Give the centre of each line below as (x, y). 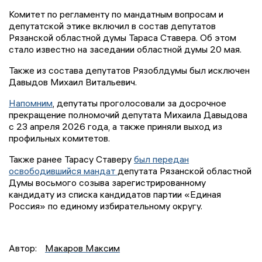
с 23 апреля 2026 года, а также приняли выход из (116, 127)
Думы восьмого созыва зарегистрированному (107, 183)
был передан (161, 159)
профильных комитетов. (59, 138)
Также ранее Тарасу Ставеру (71, 159)
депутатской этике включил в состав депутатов (112, 26)
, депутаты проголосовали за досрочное (139, 103)
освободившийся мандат (63, 171)
